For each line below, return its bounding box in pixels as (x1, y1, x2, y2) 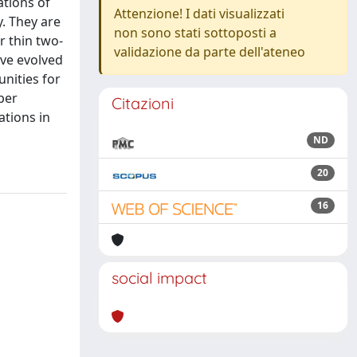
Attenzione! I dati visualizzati (114, 5, 284, 22)
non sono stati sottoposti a (114, 24, 277, 41)
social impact (112, 268, 207, 288)
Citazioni (112, 93, 174, 113)
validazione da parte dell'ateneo (114, 43, 305, 61)
